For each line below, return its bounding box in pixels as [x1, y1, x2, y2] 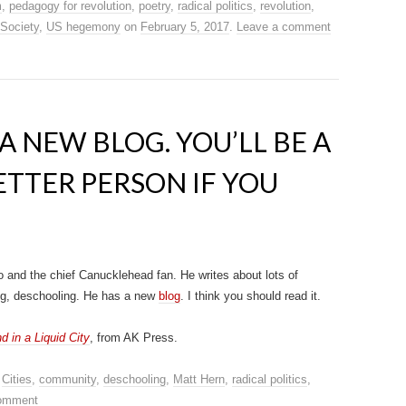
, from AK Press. [90, 331, 178, 344]
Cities [2, 372, 32, 386]
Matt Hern [173, 372, 225, 386]
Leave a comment [237, 20, 331, 34]
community [39, 372, 96, 386]
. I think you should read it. [180, 289, 321, 303]
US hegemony [46, 20, 121, 34]
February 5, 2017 [140, 20, 229, 34]
